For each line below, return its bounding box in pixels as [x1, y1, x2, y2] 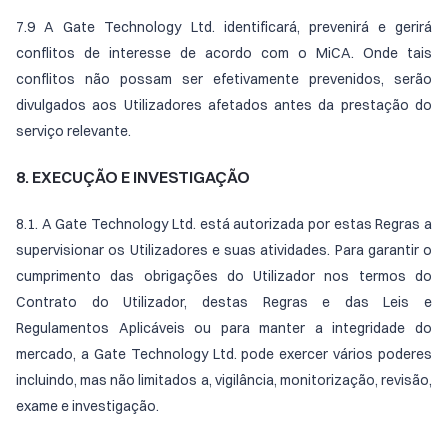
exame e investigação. [16, 397, 159, 415]
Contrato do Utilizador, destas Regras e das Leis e [16, 293, 432, 311]
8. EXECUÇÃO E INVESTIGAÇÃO [16, 167, 250, 187]
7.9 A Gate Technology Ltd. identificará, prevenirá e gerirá [16, 18, 432, 36]
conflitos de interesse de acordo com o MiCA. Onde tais [16, 44, 432, 62]
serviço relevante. [16, 122, 131, 140]
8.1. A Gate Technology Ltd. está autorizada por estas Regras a [16, 215, 432, 233]
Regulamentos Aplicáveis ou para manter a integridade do [16, 319, 432, 337]
